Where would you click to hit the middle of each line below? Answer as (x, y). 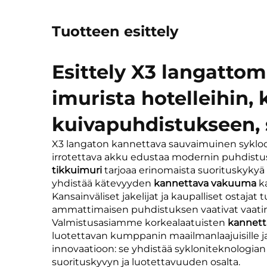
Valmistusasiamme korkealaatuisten (140, 222)
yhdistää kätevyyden (103, 183)
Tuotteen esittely (115, 31)
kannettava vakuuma (206, 183)
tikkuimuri (78, 170)
